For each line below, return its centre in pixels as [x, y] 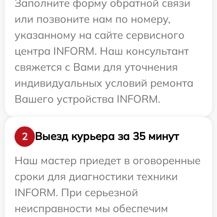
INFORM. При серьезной [76, 192]
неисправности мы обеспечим [91, 208]
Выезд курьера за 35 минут [107, 136]
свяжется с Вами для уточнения [96, 67]
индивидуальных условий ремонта [104, 83]
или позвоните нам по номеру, [93, 19]
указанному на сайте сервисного [100, 35]
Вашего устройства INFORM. [87, 99]
